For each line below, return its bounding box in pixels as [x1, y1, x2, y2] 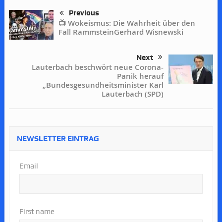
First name [19, 207, 55, 216]
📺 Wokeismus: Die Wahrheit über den [58, 18, 195, 29]
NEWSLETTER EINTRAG [16, 134, 99, 143]
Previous [68, 8, 99, 17]
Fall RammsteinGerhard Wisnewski [58, 27, 183, 38]
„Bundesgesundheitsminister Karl [43, 79, 164, 90]
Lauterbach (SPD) [102, 88, 164, 99]
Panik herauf [117, 70, 164, 81]
